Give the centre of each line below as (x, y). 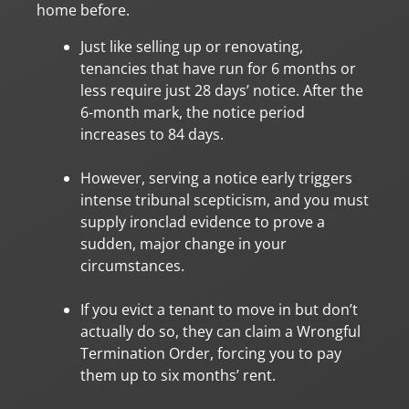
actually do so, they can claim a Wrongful (220, 331)
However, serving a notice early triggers (216, 178)
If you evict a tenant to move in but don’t (219, 309)
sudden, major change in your (184, 243)
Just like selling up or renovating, (192, 46)
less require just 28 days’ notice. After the (222, 90)
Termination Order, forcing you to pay (211, 353)
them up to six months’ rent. (178, 375)
